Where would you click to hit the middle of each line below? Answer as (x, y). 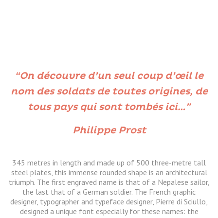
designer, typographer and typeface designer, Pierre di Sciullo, (109, 202)
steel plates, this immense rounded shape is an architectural (109, 173)
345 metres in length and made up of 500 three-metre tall (109, 163)
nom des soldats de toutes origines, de (109, 92)
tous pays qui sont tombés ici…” (109, 107)
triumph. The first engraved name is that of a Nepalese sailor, (109, 182)
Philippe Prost (109, 131)
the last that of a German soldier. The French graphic (109, 192)
